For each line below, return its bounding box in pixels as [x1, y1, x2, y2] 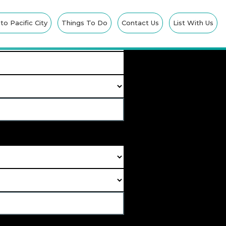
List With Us [173, 19, 213, 27]
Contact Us [121, 19, 159, 27]
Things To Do [61, 19, 107, 27]
